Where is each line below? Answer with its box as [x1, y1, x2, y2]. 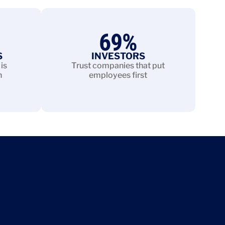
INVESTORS [91, 50, 145, 61]
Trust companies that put [71, 60, 165, 70]
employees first [89, 70, 148, 80]
